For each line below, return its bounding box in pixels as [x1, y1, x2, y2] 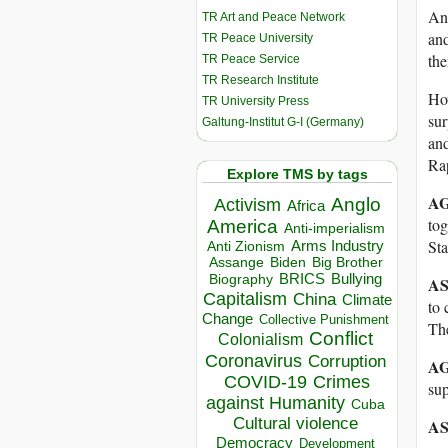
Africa [286, 197, 325, 215]
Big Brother [311, 254, 383, 271]
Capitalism [202, 288, 287, 310]
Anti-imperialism [283, 220, 385, 237]
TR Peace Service [202, 51, 300, 66]
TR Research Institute [202, 72, 319, 87]
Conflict [309, 327, 373, 350]
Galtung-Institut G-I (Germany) [202, 114, 364, 129]
